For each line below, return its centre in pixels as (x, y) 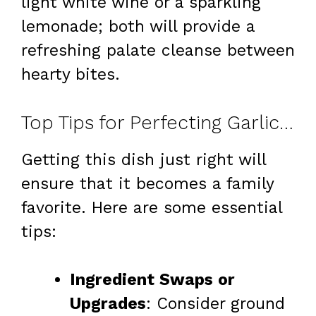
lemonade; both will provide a (138, 27)
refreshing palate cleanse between (158, 51)
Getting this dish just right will (144, 159)
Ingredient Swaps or (152, 280)
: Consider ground (215, 304)
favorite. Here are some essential (152, 207)
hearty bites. (71, 75)
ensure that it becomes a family (147, 183)
